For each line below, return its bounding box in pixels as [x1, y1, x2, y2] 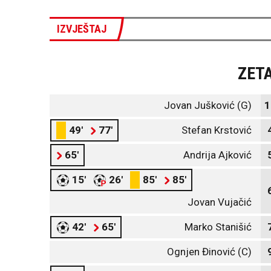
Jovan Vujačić [188, 196, 252, 208]
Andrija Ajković [183, 149, 252, 161]
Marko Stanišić [184, 221, 252, 233]
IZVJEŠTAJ [57, 22, 106, 35]
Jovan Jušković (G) [164, 99, 252, 111]
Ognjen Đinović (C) [167, 246, 252, 258]
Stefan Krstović [181, 124, 252, 136]
